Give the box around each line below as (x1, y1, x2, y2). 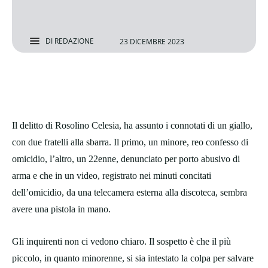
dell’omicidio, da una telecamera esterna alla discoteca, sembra (12, 187, 247, 198)
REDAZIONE (54, 36, 94, 47)
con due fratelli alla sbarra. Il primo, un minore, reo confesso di (12, 137, 248, 148)
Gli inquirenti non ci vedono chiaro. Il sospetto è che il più (12, 236, 231, 247)
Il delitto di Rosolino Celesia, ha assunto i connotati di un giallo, (12, 120, 252, 131)
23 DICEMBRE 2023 (120, 36, 184, 47)
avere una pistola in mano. (12, 204, 111, 215)
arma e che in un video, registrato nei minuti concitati (12, 170, 211, 181)
